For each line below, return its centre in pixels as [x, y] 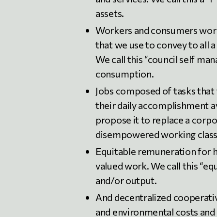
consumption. [125, 73]
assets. [110, 13]
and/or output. [126, 180]
